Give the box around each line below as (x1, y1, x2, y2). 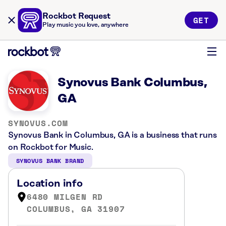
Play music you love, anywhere (42, 22, 129, 28)
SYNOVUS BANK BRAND (16, 156, 84, 165)
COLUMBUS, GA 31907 (27, 203, 125, 215)
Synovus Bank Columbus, (58, 76, 207, 89)
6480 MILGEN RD (27, 191, 103, 203)
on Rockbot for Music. (8, 143, 93, 152)
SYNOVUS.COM (8, 117, 68, 129)
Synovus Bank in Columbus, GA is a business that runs (8, 131, 217, 140)
